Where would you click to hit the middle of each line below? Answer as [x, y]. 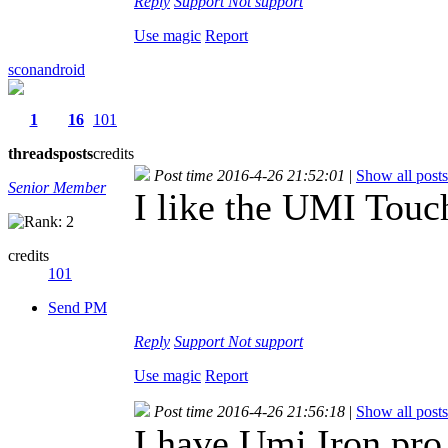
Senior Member [57, 187]
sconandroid [46, 69]
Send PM [77, 307]
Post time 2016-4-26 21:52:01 [249, 175]
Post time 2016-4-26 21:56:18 [249, 411]
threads [33, 153]
